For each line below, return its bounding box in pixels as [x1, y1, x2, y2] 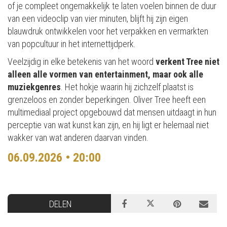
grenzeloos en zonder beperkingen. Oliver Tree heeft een [8, 94, 206, 105]
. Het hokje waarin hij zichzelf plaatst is [61, 82, 194, 93]
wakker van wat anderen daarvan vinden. [8, 132, 148, 143]
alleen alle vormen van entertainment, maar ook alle [8, 69, 203, 80]
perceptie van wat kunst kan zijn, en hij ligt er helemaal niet [8, 120, 209, 131]
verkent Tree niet [156, 56, 219, 67]
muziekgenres [8, 82, 61, 93]
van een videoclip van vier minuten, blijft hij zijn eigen [8, 13, 188, 24]
